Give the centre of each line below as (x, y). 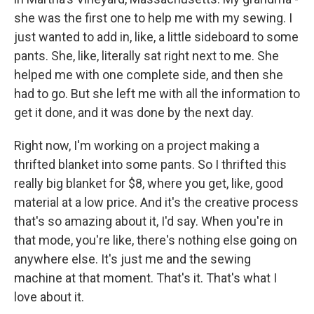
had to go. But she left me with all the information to (157, 94)
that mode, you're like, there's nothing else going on (156, 240)
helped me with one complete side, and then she (149, 75)
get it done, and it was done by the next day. (134, 112)
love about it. (49, 297)
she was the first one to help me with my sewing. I (153, 18)
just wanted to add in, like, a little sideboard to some (156, 37)
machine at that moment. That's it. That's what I (145, 278)
